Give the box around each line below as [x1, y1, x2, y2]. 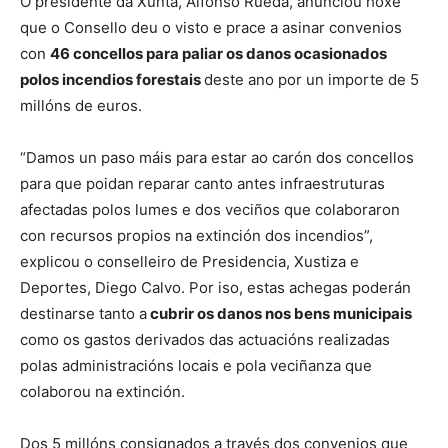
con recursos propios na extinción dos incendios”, [20, 226, 373, 246]
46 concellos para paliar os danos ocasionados [50, 44, 387, 64]
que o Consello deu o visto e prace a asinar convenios [20, 18, 402, 38]
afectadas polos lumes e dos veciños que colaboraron [20, 200, 400, 220]
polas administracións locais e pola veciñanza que [20, 356, 372, 376]
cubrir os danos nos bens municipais [147, 304, 412, 324]
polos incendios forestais [20, 70, 204, 90]
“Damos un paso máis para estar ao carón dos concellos [20, 148, 414, 168]
